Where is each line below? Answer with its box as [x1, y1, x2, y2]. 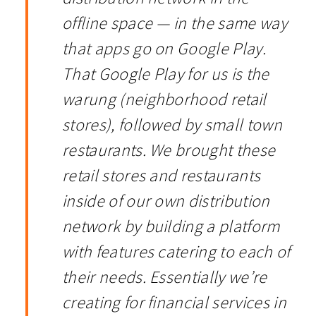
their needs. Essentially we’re [62, 266, 267, 288]
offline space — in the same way [62, 12, 287, 35]
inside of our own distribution [62, 190, 270, 212]
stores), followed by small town [62, 114, 282, 136]
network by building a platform [62, 215, 280, 238]
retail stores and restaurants [62, 164, 261, 187]
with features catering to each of [62, 241, 291, 263]
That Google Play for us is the [62, 63, 269, 85]
